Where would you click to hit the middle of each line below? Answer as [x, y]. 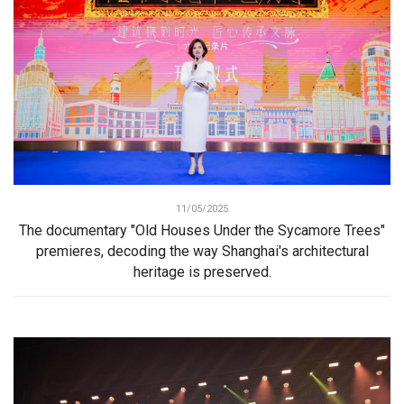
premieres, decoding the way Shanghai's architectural [202, 251]
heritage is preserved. [202, 271]
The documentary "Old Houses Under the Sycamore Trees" [202, 230]
